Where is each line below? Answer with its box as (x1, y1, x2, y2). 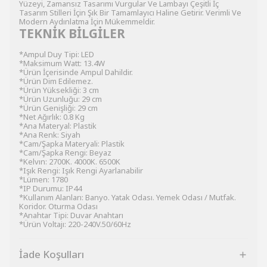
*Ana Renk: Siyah (19, 129, 80, 140)
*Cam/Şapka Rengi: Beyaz (19, 147, 111, 158)
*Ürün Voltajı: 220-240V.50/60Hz (19, 219, 131, 229)
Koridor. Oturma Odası (19, 201, 98, 212)
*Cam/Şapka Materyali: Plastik (19, 138, 125, 149)
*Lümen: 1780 (19, 174, 68, 185)
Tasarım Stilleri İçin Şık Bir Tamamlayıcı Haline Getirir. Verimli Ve (19, 7, 241, 18)
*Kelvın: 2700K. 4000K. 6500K (19, 156, 120, 167)
